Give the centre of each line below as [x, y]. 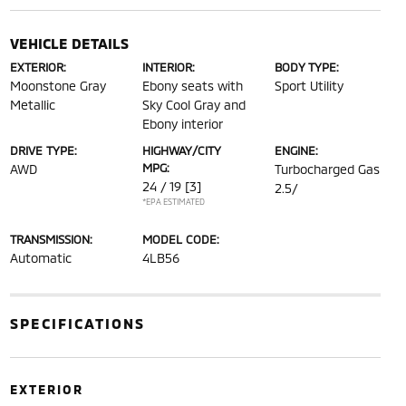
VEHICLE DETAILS [69, 43]
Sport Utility [309, 85]
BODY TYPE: [307, 67]
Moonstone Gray [58, 85]
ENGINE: [297, 150]
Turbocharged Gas [328, 169]
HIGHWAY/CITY [181, 150]
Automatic [40, 257]
